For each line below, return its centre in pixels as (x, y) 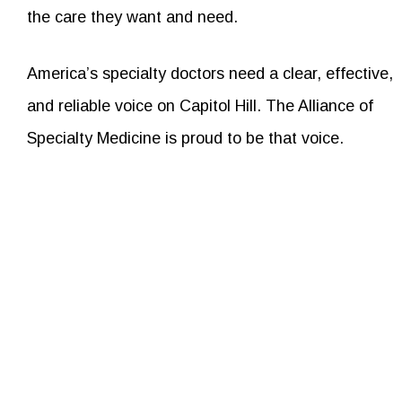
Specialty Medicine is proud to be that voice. (186, 138)
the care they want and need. (133, 17)
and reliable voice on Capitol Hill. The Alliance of (201, 105)
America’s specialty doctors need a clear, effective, (210, 73)
